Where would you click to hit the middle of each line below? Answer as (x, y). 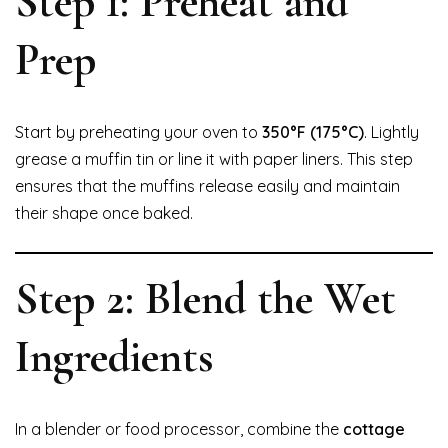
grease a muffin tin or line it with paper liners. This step (214, 159)
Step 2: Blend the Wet (205, 299)
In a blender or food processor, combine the (179, 429)
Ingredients (114, 357)
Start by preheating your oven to (138, 132)
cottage (374, 429)
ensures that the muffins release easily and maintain (207, 186)
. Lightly (391, 132)
